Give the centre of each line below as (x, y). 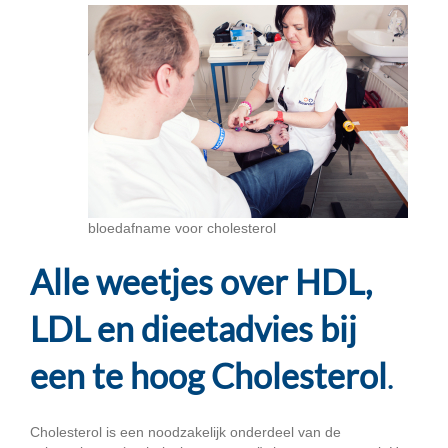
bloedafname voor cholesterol (182, 227)
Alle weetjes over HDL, (201, 281)
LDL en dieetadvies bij (193, 328)
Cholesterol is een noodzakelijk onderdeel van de (185, 431)
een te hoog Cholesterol (208, 375)
